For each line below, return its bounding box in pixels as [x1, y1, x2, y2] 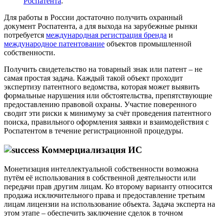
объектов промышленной [105, 40, 192, 48]
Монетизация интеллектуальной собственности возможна [4, 164, 198, 173]
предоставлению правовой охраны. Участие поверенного [4, 100, 197, 109]
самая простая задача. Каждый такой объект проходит [4, 74, 183, 83]
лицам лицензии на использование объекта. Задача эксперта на [4, 199, 215, 208]
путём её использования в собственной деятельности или [4, 173, 196, 182]
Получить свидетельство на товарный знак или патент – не [4, 65, 202, 74]
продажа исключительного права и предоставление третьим [4, 191, 205, 199]
